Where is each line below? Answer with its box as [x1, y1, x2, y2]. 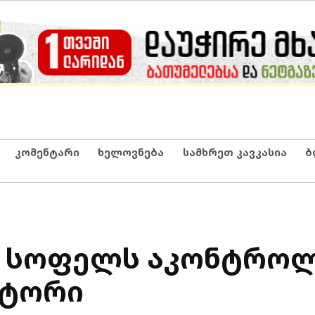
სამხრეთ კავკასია [182, 145, 287, 159]
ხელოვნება [98, 145, 164, 159]
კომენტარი [14, 145, 79, 159]
